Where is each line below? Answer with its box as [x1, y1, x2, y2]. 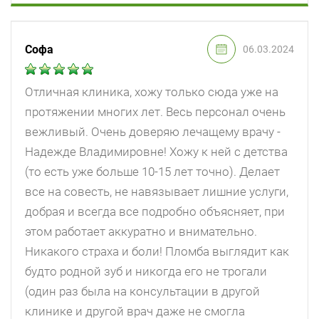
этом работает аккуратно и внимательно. [25, 224, 257, 239]
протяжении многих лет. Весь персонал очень [25, 105, 286, 120]
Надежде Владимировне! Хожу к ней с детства [25, 145, 288, 159]
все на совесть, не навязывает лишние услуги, [25, 184, 288, 199]
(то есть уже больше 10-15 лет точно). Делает [25, 164, 280, 179]
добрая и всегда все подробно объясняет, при [25, 204, 285, 219]
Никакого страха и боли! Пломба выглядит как [25, 244, 289, 259]
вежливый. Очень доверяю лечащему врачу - [25, 125, 281, 140]
